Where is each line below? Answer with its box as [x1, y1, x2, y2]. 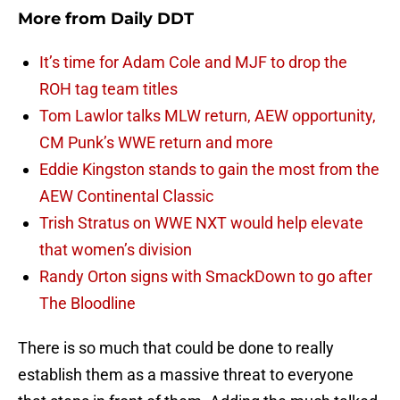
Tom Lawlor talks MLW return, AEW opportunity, [39, 106, 376, 126]
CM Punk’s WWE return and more [39, 133, 273, 153]
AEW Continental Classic [39, 187, 213, 206]
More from [18, 9, 111, 29]
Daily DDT [111, 9, 194, 29]
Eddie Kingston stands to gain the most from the [39, 160, 379, 179]
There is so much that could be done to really [18, 338, 334, 358]
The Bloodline [39, 294, 136, 313]
